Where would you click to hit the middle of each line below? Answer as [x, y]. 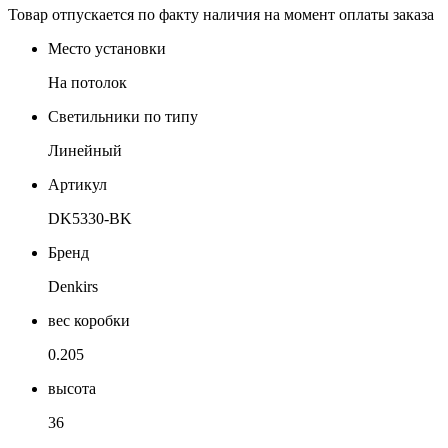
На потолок [87, 82]
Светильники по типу [123, 116]
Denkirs [73, 286]
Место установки [107, 48]
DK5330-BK [90, 218]
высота [72, 388]
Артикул [77, 184]
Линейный [85, 150]
